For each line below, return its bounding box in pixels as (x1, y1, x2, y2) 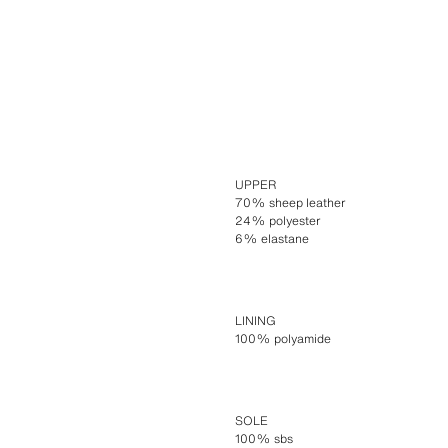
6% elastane (235, 230, 310, 248)
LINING (235, 312, 277, 330)
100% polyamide (235, 330, 332, 348)
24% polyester (235, 212, 321, 230)
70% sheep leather (235, 194, 346, 212)
